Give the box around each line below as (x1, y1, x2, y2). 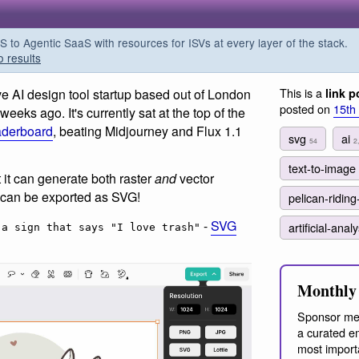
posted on (280, 100, 333, 117)
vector (176, 168, 214, 188)
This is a (280, 84, 325, 101)
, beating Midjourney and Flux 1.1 (53, 122, 242, 140)
